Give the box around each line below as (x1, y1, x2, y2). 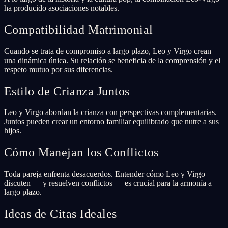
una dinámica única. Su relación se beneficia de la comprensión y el (4, 55, 220, 65)
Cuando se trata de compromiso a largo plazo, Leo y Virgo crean (4, 46, 211, 55)
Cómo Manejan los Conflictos (4, 146, 159, 159)
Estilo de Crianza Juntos (4, 84, 130, 98)
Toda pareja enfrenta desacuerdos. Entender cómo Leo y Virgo (4, 169, 205, 179)
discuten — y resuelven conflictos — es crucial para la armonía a (4, 179, 212, 188)
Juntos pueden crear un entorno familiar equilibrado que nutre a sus (4, 117, 219, 126)
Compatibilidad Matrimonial (4, 22, 153, 36)
